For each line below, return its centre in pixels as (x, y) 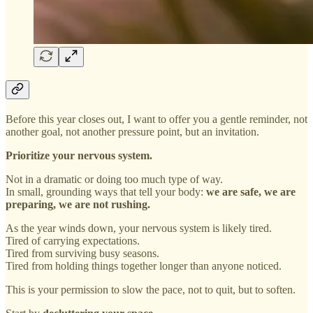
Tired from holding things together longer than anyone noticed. (144, 266)
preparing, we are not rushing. (78, 205)
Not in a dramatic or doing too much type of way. (114, 180)
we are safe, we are (251, 192)
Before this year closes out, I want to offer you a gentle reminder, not (156, 119)
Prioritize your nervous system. (79, 156)
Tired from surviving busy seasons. (82, 254)
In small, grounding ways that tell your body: (106, 192)
